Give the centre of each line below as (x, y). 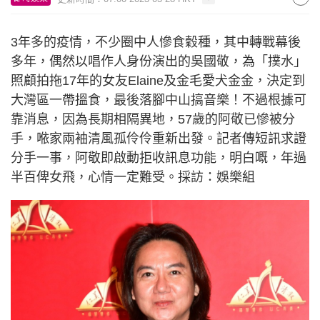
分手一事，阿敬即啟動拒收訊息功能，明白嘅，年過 (159, 158)
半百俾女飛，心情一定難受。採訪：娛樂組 (133, 177)
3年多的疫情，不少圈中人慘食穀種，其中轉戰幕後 (156, 42)
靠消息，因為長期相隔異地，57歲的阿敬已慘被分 (153, 119)
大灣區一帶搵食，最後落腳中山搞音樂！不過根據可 (159, 100)
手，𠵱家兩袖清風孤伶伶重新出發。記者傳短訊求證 (159, 139)
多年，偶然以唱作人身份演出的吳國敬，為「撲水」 (159, 61)
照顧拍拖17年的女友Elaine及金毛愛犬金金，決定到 (158, 81)
